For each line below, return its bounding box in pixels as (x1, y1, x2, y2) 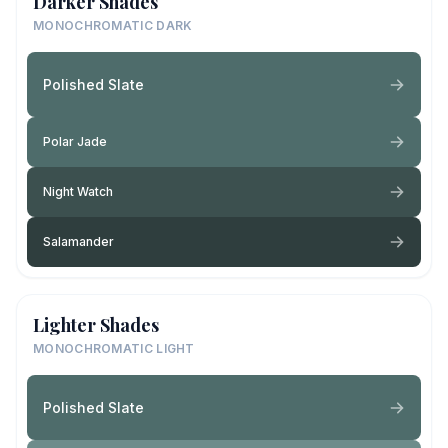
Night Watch (43, 184, 113, 199)
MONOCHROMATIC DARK (33, 18, 193, 33)
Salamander (43, 234, 114, 249)
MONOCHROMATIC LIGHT (33, 341, 195, 356)
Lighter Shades (33, 313, 159, 337)
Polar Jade (43, 134, 107, 149)
